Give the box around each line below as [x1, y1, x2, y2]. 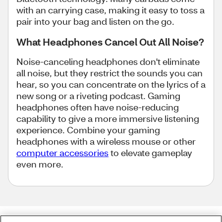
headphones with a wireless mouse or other [16, 135, 196, 147]
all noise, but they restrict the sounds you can [16, 67, 203, 79]
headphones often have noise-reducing [16, 101, 179, 113]
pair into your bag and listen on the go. [16, 15, 176, 27]
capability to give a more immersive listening [16, 112, 199, 124]
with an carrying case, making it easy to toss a [16, 4, 205, 16]
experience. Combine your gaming [16, 124, 160, 136]
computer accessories [16, 147, 109, 159]
